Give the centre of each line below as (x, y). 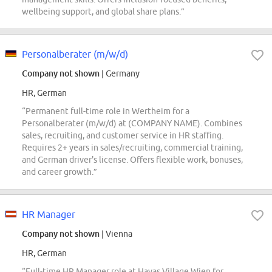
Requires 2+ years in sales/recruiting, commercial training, (132, 148)
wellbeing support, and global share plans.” (103, 12)
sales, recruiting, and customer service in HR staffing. (123, 136)
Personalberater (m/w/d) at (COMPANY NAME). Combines (132, 124)
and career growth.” (59, 172)
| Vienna (116, 234)
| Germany (120, 74)
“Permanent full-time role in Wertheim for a (106, 111)
